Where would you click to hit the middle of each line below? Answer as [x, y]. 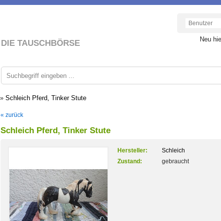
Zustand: [130, 161]
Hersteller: [132, 150]
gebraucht [175, 161]
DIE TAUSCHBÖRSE [40, 43]
